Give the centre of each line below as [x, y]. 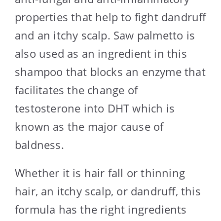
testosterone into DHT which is [95, 108]
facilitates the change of [76, 90]
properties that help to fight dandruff [110, 17]
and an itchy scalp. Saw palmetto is [105, 35]
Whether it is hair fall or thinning [100, 172]
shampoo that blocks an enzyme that [110, 71]
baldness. [39, 144]
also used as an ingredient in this [101, 53]
